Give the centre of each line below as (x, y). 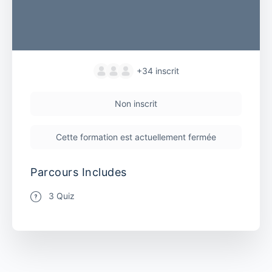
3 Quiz (62, 195)
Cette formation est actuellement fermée (136, 137)
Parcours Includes (79, 172)
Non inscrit (136, 103)
